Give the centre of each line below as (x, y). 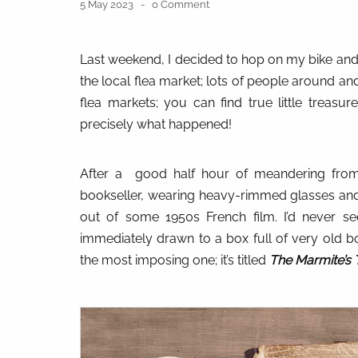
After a (101, 174)
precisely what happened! (156, 124)
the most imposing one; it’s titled (175, 260)
